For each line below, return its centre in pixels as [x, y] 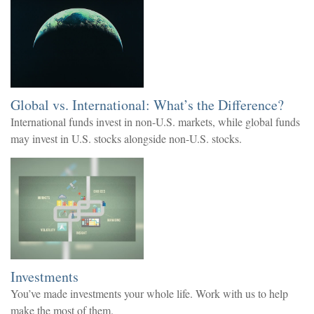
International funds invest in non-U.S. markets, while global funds [155, 121]
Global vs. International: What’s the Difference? [147, 104]
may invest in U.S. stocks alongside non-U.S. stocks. [126, 138]
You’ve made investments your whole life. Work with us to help [149, 293]
